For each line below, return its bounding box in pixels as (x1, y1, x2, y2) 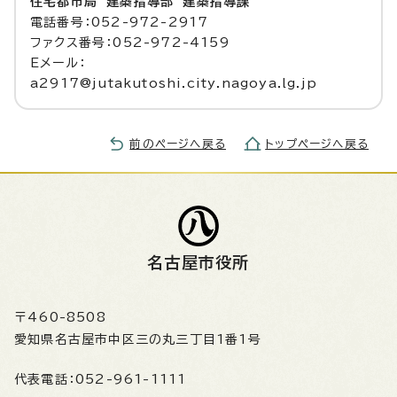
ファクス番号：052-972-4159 (30, 36, 230, 49)
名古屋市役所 (147, 254, 250, 270)
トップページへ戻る (265, 138, 369, 150)
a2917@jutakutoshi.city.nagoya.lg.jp (30, 77, 317, 90)
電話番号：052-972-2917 (30, 16, 209, 28)
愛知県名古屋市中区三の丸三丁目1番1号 (14, 333, 261, 346)
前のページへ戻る (129, 138, 226, 150)
